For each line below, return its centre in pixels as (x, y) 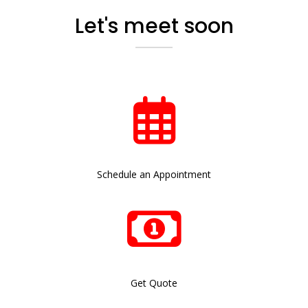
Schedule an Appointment (154, 175)
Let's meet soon (154, 26)
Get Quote (154, 283)
